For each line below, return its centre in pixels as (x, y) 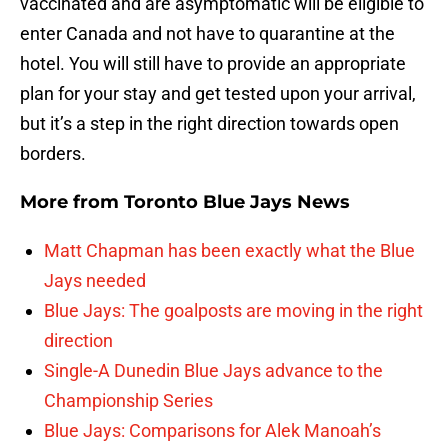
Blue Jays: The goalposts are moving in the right (233, 311)
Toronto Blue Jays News (237, 202)
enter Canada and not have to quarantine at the (207, 34)
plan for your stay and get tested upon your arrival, (218, 94)
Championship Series (128, 401)
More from (72, 202)
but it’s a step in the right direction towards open (209, 124)
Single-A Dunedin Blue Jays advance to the (213, 371)
